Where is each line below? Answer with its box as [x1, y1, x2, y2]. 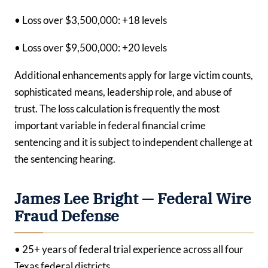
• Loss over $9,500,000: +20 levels [14, 41, 167, 54]
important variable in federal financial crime [14, 118, 206, 132]
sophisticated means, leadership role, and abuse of [14, 85, 232, 98]
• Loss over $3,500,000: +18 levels [14, 14, 167, 27]
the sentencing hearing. [14, 152, 115, 165]
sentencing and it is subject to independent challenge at [14, 135, 252, 148]
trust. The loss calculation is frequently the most [14, 102, 220, 115]
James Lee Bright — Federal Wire [14, 188, 251, 208]
